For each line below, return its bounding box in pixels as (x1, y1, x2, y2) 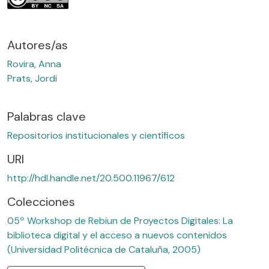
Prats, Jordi (7, 71, 57, 85)
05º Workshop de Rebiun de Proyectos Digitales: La (7, 214, 233, 227)
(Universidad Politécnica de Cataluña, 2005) (7, 243, 201, 256)
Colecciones (7, 193, 75, 210)
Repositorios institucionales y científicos (7, 128, 185, 142)
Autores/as (7, 37, 68, 53)
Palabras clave (7, 108, 86, 124)
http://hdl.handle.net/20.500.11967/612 (7, 171, 175, 184)
